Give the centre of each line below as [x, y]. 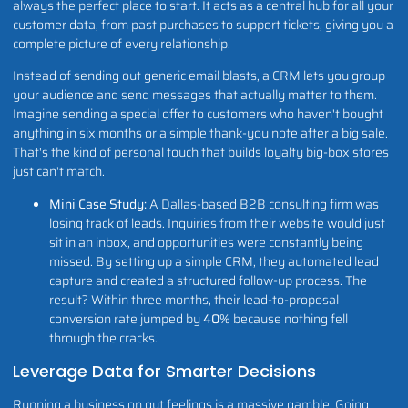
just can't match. [59, 172]
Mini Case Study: [98, 204]
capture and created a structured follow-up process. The [208, 281]
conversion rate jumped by [126, 319]
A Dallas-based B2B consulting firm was [263, 204]
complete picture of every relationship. [122, 43]
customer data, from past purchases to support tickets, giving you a [203, 24]
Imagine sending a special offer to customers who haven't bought [198, 114]
